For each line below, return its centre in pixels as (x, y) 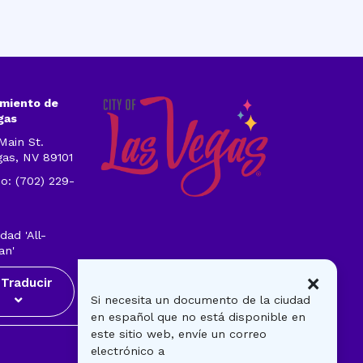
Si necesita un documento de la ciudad (201, 300)
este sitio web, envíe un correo (179, 334)
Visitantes (125, 346)
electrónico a (128, 351)
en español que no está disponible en (198, 317)
